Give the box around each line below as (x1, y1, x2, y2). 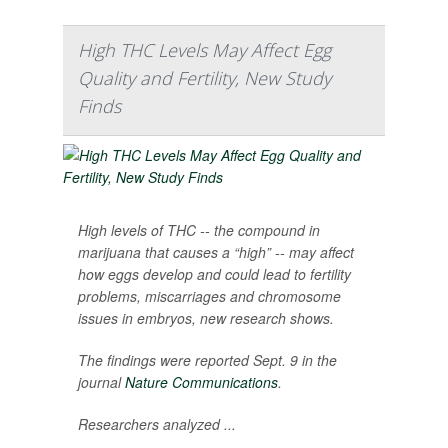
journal (78, 372, 125, 392)
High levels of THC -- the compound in (78, 220, 320, 240)
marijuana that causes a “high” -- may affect (78, 242, 354, 262)
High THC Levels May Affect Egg (78, 38, 331, 62)
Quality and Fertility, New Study (78, 66, 331, 90)
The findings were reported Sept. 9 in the (78, 350, 337, 370)
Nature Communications (125, 372, 278, 392)
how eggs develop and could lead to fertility (78, 264, 351, 284)
